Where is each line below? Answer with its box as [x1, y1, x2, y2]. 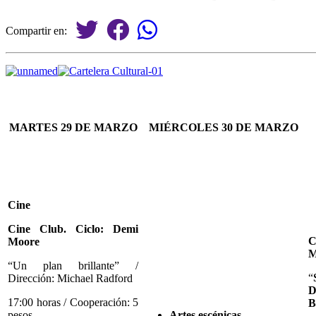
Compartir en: [6, 24, 75, 37]
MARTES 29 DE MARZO [8, 121, 138, 133]
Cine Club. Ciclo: [8, 222, 104, 235]
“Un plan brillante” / [8, 259, 138, 272]
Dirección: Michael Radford [8, 272, 133, 284]
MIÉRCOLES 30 [148, 121, 236, 133]
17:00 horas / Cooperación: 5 [8, 296, 138, 308]
